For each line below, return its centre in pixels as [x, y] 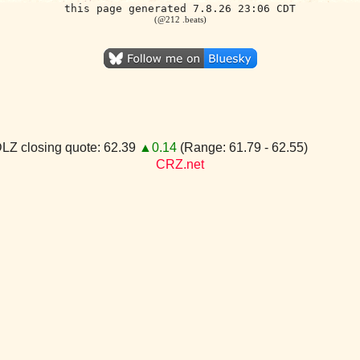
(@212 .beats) [180, 19]
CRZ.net [180, 164]
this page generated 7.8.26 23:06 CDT [180, 8]
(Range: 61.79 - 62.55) [242, 147]
